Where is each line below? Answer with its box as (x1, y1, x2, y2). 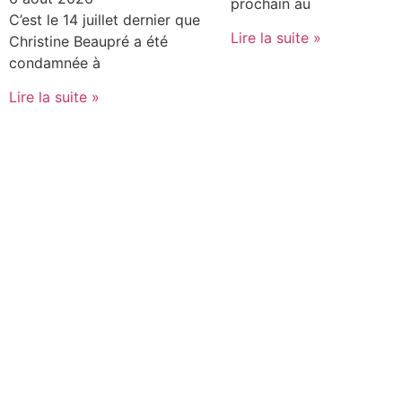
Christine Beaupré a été (9, 31, 168, 50)
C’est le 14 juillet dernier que (9, 10, 200, 29)
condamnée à (9, 53, 100, 72)
